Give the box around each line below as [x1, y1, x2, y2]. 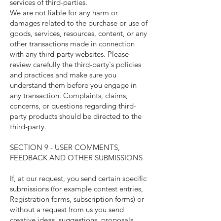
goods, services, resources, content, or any [10, 29, 147, 38]
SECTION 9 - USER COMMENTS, [10, 143, 120, 152]
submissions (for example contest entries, [10, 184, 143, 193]
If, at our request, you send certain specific [10, 174, 147, 183]
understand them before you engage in [10, 80, 137, 90]
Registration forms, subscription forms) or [10, 194, 144, 204]
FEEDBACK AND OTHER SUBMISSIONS [10, 153, 143, 162]
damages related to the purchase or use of [10, 18, 147, 28]
